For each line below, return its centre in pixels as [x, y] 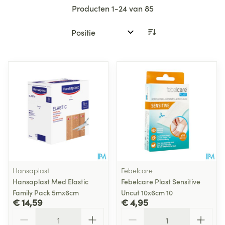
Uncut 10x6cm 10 [147, 192]
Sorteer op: [87, 36]
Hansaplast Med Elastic [50, 181]
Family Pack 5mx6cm [46, 192]
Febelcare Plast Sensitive [161, 181]
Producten [91, 8]
